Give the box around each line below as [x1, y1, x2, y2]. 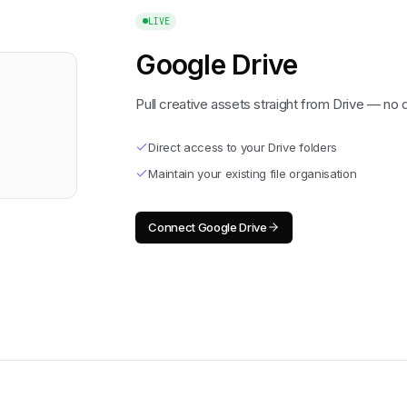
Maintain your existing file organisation [148, 165, 357, 181]
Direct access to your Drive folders [148, 139, 337, 154]
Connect [148, 219, 198, 234]
